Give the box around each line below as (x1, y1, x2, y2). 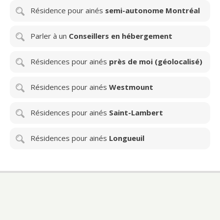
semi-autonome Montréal (105, 5, 200, 15)
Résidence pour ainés (30, 5, 105, 15)
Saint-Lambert (109, 107, 163, 117)
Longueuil (109, 133, 144, 143)
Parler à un (30, 30, 69, 41)
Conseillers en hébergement (69, 30, 172, 41)
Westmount (109, 82, 153, 92)
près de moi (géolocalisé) (109, 56, 202, 66)
